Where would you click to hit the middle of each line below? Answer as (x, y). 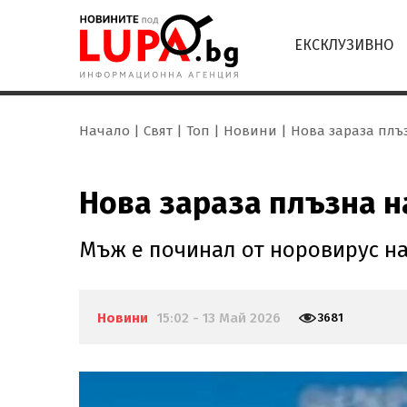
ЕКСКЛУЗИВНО (344, 45)
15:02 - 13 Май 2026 (219, 318)
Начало (104, 131)
